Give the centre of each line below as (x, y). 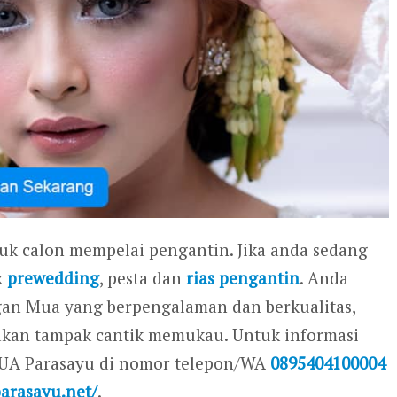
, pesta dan (143, 277)
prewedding (53, 277)
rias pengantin (243, 277)
